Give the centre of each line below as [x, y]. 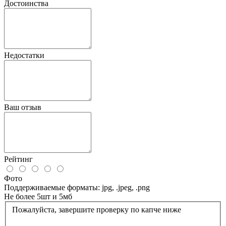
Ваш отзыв [23, 107]
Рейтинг [18, 159]
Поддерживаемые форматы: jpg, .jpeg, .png [77, 187]
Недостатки [24, 55]
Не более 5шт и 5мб [38, 196]
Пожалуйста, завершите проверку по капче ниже [97, 209]
